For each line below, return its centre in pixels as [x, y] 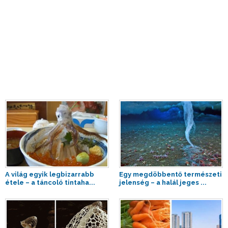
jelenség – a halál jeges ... [163, 183]
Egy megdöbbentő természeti [170, 175]
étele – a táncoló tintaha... [50, 183]
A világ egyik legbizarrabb [50, 175]
